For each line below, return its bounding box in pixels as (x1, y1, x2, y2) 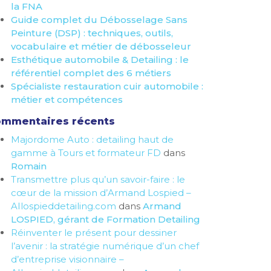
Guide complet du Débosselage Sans (11, 14, 188, 25)
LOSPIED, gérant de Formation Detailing (11, 214, 200, 225)
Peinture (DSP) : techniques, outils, (11, 27, 173, 39)
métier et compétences (11, 94, 123, 105)
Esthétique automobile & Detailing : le (11, 54, 189, 65)
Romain (11, 160, 47, 172)
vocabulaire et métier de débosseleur (11, 41, 191, 52)
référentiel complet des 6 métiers (11, 67, 171, 79)
